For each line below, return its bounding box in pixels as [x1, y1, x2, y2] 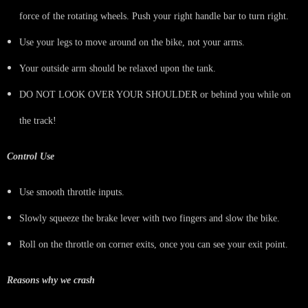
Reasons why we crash [7, 274, 95, 285]
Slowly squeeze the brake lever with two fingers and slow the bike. [19, 212, 280, 223]
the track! [19, 115, 56, 126]
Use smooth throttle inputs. [19, 186, 124, 197]
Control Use [7, 151, 54, 162]
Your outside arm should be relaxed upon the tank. [19, 63, 216, 74]
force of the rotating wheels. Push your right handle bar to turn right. [19, 10, 289, 21]
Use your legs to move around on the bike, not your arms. [19, 36, 245, 47]
